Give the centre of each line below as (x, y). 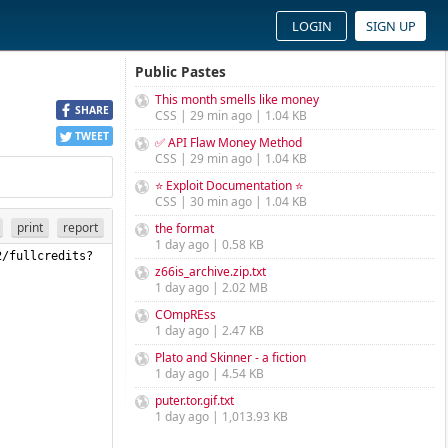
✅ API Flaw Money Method (228, 142)
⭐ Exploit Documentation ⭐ (229, 185)
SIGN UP (390, 26)
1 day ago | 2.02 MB (211, 287)
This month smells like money (237, 99)
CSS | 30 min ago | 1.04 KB (231, 201)
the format (184, 228)
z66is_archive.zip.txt (210, 271)
